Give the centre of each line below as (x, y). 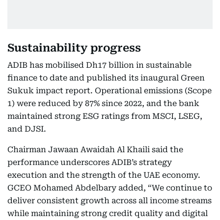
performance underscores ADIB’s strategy (90, 162)
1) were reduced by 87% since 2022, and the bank (103, 103)
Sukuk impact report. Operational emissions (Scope (110, 91)
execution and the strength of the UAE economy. (104, 175)
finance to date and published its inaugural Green (106, 78)
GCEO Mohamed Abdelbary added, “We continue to (110, 188)
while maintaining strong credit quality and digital (108, 213)
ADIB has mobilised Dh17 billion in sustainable (99, 65)
